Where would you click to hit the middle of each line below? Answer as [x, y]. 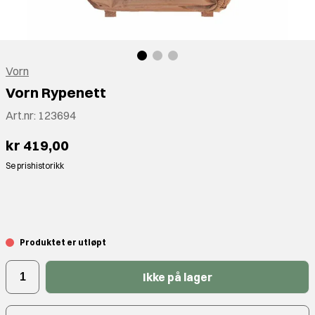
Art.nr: [22, 116]
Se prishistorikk [35, 166]
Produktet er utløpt [63, 243]
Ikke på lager [177, 277]
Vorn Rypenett [56, 93]
